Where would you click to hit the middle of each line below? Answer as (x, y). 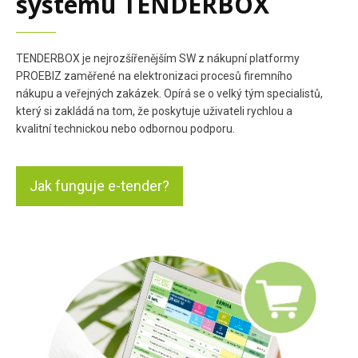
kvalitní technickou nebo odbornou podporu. (125, 129)
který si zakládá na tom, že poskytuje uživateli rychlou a (154, 111)
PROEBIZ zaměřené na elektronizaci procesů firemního (154, 76)
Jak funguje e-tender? (99, 186)
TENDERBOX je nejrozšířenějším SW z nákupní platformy (158, 58)
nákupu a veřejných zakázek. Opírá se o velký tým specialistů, (169, 93)
